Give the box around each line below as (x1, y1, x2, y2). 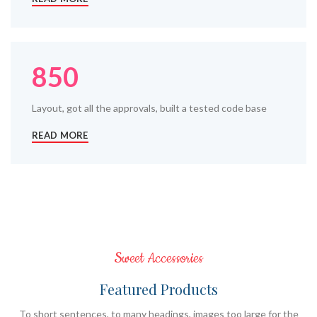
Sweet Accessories (114, 248, 203, 268)
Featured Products (99, 279, 218, 299)
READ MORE (32, 129, 88, 141)
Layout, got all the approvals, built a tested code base (32, 102, 267, 115)
